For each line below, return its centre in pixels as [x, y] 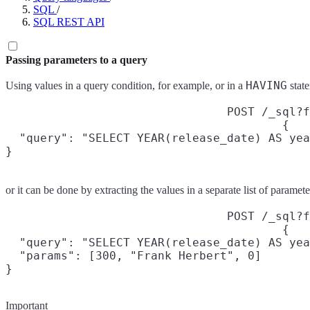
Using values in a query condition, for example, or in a [126, 85]
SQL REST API [69, 22]
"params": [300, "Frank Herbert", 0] [134, 256]
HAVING [266, 85]
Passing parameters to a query [76, 60]
